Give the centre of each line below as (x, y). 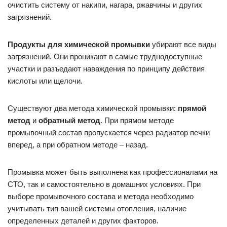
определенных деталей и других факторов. (83, 221)
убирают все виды (183, 45)
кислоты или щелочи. (45, 81)
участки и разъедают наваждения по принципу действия (106, 69)
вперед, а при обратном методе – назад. (78, 145)
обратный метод (69, 121)
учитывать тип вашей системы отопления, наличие (97, 209)
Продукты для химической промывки (79, 45)
